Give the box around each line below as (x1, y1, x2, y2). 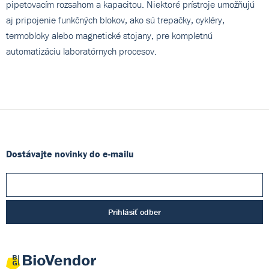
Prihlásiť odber (108, 206, 161, 217)
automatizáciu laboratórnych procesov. (6, 44, 157, 57)
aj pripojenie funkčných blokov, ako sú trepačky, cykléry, (6, 13, 225, 26)
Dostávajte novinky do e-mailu (6, 147, 134, 160)
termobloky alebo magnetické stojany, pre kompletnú (6, 29, 213, 41)
